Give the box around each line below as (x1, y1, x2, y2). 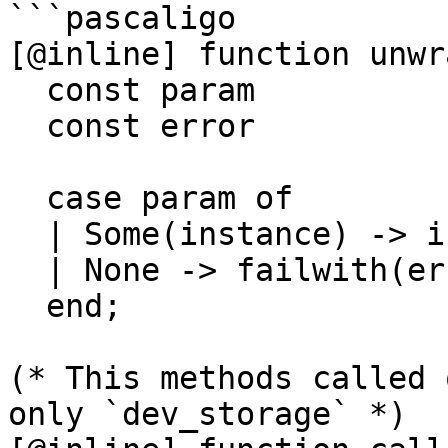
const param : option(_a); (8, 72, 46, 108)
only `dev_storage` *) (8, 396, 407, 432)
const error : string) (8, 108, 46, 144)
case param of (8, 180, 46, 216)
